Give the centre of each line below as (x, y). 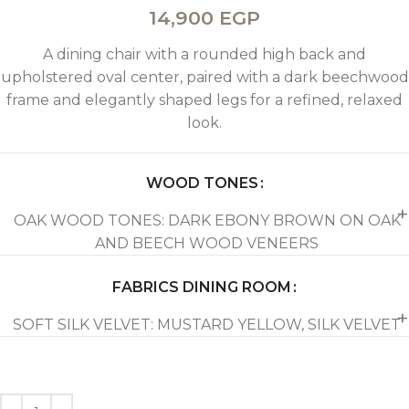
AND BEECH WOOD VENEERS (207, 243)
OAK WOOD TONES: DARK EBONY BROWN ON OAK (207, 220)
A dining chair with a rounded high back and (204, 54)
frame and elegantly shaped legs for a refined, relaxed (204, 100)
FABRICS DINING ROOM (202, 287)
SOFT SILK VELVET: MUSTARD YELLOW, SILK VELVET (207, 324)
